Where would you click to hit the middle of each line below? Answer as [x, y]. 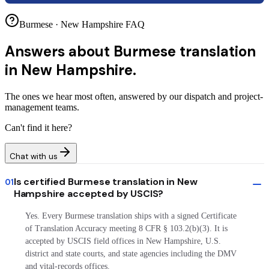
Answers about [57, 52]
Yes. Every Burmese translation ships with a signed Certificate [131, 216]
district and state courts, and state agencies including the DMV [131, 254]
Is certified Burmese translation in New [105, 182]
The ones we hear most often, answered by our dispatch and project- [134, 97]
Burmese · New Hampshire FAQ [82, 25]
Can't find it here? [38, 128]
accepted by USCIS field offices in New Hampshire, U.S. [123, 241]
